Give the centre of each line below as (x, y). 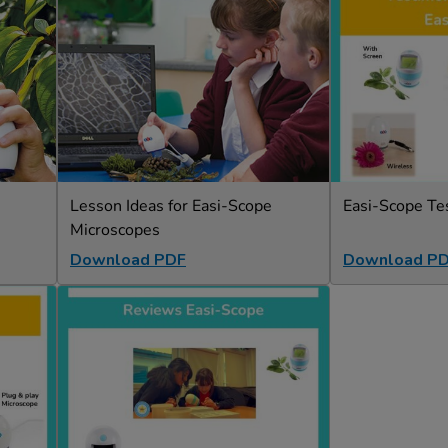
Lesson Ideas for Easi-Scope (171, 206)
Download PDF (128, 260)
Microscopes (115, 230)
